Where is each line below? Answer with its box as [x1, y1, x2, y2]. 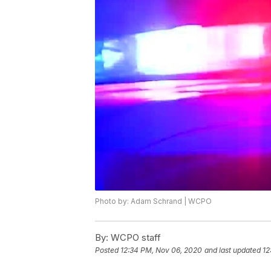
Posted [95, 246, 120, 255]
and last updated [204, 246, 261, 255]
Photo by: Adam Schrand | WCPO [95, 197, 212, 206]
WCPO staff [108, 232, 161, 244]
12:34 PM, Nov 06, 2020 [120, 246, 202, 255]
